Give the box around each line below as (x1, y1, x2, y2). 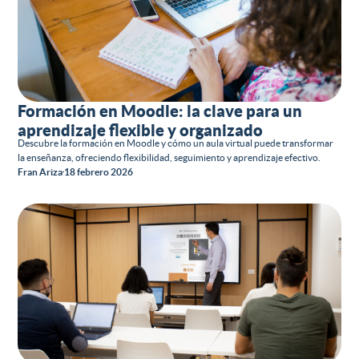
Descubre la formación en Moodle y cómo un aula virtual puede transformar (18, 137, 334, 148)
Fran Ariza (18, 166, 63, 177)
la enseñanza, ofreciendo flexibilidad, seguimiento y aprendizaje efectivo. (18, 151, 321, 163)
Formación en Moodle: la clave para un (18, 101, 303, 120)
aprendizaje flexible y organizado (18, 120, 264, 139)
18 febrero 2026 (64, 166, 134, 177)
